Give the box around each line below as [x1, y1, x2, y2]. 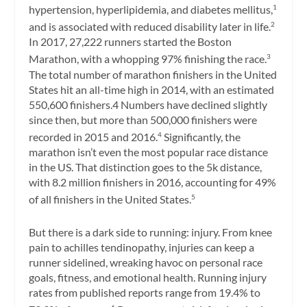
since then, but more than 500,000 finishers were [29, 112, 258, 126]
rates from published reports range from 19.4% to [29, 286, 261, 299]
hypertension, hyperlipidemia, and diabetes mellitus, [29, 3, 273, 16]
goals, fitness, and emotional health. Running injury [29, 271, 267, 284]
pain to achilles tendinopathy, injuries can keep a [29, 241, 255, 254]
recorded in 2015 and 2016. [29, 130, 158, 144]
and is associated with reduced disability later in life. [29, 20, 271, 34]
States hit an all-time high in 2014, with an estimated [29, 82, 275, 96]
